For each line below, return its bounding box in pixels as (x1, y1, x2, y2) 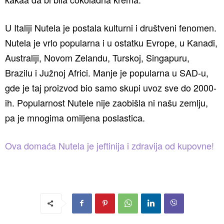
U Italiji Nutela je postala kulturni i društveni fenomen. (5, 20, 216, 34)
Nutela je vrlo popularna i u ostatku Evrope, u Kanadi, (5, 35, 217, 49)
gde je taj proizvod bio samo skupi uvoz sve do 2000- (5, 80, 216, 94)
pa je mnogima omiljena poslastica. (5, 110, 145, 124)
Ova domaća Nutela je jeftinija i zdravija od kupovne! (5, 138, 214, 152)
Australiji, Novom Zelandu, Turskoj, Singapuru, (5, 50, 189, 64)
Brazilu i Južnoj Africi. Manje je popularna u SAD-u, (5, 65, 208, 79)
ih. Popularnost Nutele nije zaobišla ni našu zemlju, (5, 95, 208, 109)
